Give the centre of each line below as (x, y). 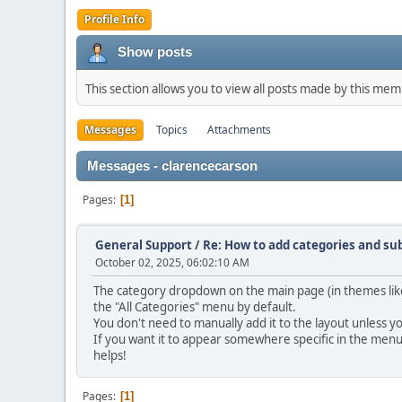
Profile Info (114, 19)
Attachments (239, 129)
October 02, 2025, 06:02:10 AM (172, 262)
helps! (110, 355)
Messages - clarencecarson (172, 166)
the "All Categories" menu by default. (195, 306)
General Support (144, 245)
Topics (172, 129)
